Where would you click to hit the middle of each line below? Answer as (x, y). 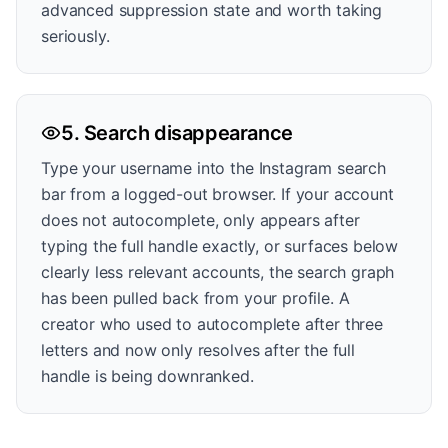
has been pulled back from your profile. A (195, 298)
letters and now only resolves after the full (198, 350)
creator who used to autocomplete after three (212, 324)
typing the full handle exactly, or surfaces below (220, 246)
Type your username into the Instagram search (213, 168)
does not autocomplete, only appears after (200, 220)
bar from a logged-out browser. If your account (217, 194)
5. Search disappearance (177, 133)
